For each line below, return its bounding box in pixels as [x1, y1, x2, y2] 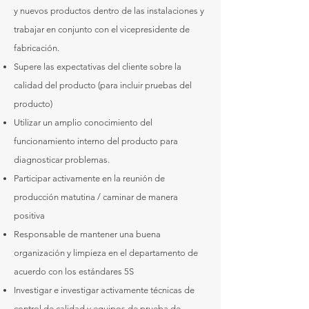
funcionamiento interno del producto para [14, 136, 178, 146]
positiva [14, 210, 45, 221]
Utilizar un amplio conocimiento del [14, 117, 152, 128]
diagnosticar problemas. [14, 154, 110, 165]
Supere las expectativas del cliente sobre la [14, 61, 181, 72]
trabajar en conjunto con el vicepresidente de [14, 24, 190, 34]
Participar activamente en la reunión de [14, 173, 165, 183]
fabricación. [14, 43, 59, 53]
